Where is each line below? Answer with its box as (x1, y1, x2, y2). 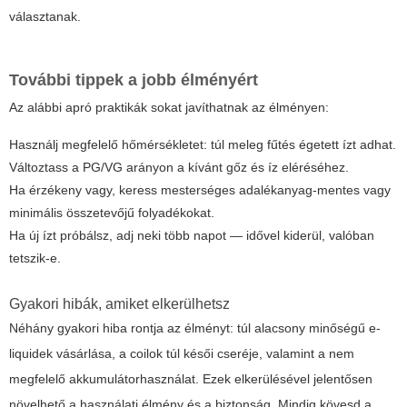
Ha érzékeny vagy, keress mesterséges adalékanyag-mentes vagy (9, 183, 391, 198)
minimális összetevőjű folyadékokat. (9, 205, 214, 221)
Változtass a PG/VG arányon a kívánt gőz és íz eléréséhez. (9, 160, 349, 175)
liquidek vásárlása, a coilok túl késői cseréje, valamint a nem (9, 346, 354, 362)
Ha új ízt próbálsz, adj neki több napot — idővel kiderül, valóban (9, 228, 374, 243)
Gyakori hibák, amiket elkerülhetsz (9, 296, 230, 313)
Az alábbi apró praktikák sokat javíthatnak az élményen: (9, 100, 329, 115)
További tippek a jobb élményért (9, 71, 258, 90)
